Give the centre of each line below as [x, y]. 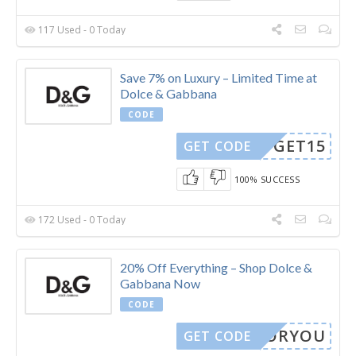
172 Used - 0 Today [81, 219]
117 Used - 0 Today [81, 30]
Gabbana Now [160, 283]
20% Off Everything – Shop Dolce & [216, 267]
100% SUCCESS [267, 180]
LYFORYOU [281, 335]
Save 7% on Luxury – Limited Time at [219, 78]
